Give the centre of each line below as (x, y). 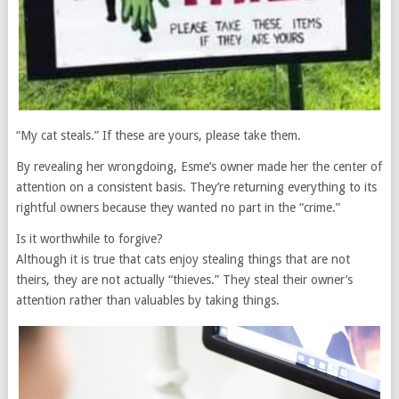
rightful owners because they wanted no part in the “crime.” (178, 208)
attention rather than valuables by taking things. (147, 301)
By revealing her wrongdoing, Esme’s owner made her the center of (199, 167)
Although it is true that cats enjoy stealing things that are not (183, 260)
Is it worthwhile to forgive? (89, 239)
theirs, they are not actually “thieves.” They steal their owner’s (184, 280)
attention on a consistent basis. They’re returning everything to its (196, 187)
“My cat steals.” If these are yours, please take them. (158, 136)
